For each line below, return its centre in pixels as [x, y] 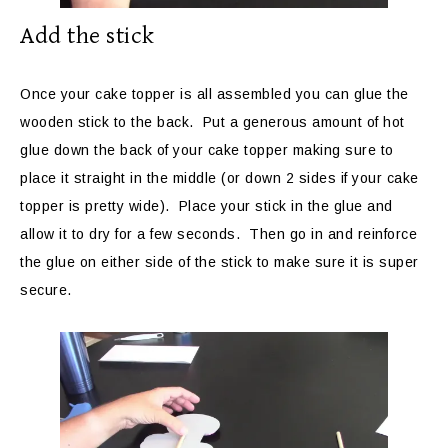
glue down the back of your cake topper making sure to [207, 149]
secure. [48, 289]
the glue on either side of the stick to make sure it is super [219, 261]
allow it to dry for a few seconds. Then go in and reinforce [218, 233]
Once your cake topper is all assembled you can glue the [214, 93]
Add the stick [87, 35]
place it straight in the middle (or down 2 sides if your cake [219, 177]
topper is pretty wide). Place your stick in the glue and [206, 205]
